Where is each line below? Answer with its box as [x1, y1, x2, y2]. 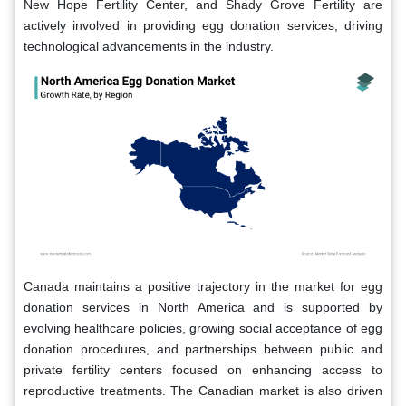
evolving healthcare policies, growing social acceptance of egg [24, 321, 382, 336]
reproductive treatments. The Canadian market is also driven [24, 383, 382, 399]
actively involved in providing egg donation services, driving [24, 17, 382, 33]
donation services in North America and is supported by [24, 300, 382, 315]
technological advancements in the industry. [24, 38, 274, 53]
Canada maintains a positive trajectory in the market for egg [24, 279, 382, 295]
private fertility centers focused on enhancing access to [24, 362, 382, 378]
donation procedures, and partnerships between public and [24, 342, 382, 357]
